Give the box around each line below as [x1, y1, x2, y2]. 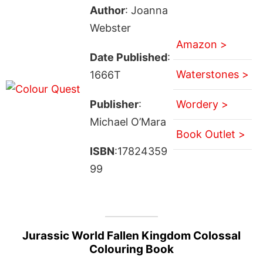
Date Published [89, 50, 167, 63]
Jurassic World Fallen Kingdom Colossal [22, 228, 241, 242]
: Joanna [124, 4, 168, 16]
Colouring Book [89, 242, 174, 256]
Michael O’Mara [89, 115, 166, 128]
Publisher [89, 97, 139, 110]
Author [89, 4, 125, 16]
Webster [89, 21, 131, 34]
